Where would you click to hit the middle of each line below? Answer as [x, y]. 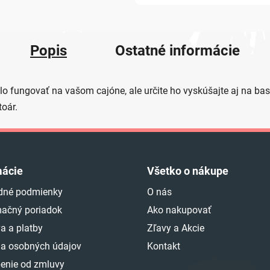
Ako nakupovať [179, 210]
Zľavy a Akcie [176, 228]
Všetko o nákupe [188, 171]
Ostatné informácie [177, 50]
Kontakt [164, 246]
